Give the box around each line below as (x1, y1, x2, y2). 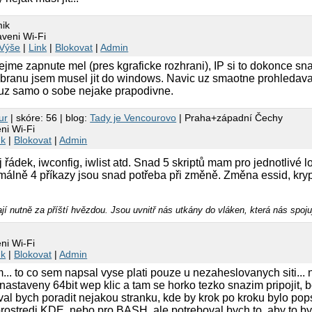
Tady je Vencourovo (90, 111, 177, 123)
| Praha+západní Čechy (176, 111, 283, 123)
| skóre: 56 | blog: (8, 111, 91, 123)
